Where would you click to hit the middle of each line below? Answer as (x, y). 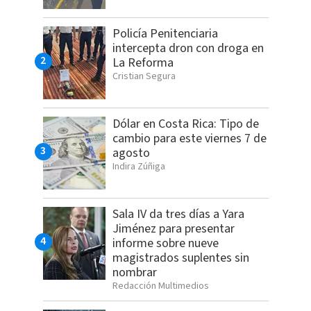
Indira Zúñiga (138, 167)
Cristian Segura (144, 77)
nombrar (134, 273)
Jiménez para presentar (173, 229)
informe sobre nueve (165, 244)
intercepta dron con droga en (188, 49)
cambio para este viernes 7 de (189, 139)
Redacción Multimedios (160, 286)
